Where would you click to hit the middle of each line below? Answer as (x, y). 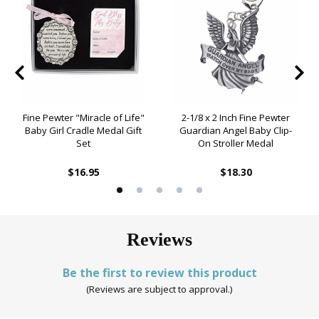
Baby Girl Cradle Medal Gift (83, 130)
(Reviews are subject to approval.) (159, 289)
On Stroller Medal (236, 143)
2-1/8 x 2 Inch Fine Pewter (236, 117)
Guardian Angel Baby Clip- (236, 130)
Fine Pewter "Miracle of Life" (83, 117)
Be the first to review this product (159, 272)
